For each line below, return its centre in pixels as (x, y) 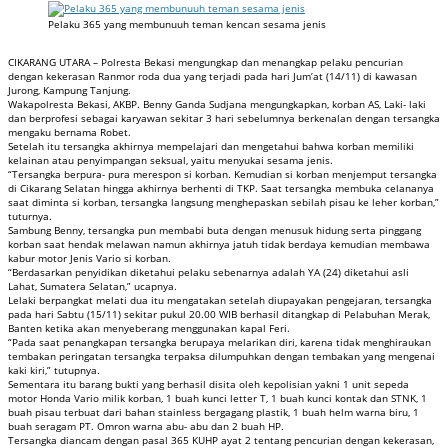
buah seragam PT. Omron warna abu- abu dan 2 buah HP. (146, 425)
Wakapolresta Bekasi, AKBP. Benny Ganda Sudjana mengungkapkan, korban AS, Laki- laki (217, 103)
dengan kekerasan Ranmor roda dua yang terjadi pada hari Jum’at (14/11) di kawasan (212, 75)
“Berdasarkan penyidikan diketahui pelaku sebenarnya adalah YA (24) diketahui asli (208, 271)
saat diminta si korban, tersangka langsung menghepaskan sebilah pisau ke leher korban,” (223, 201)
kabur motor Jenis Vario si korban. (89, 257)
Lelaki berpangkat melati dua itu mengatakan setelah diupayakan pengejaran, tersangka (220, 299)
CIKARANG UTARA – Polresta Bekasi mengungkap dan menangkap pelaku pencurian (205, 61)
